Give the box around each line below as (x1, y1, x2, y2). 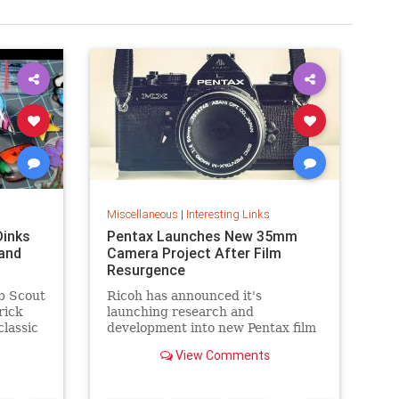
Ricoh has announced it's (106, 288, 262, 303)
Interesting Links (185, 206, 270, 222)
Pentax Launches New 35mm (106, 226, 297, 245)
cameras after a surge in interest (106, 336, 311, 351)
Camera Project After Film (106, 243, 281, 262)
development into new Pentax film (106, 320, 316, 335)
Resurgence (106, 260, 185, 279)
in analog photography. (106, 352, 248, 367)
